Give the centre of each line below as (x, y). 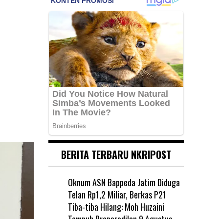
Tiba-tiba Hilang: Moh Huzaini (116, 207)
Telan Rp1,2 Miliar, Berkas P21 (117, 194)
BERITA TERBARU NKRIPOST (116, 154)
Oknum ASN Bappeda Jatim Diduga (124, 182)
